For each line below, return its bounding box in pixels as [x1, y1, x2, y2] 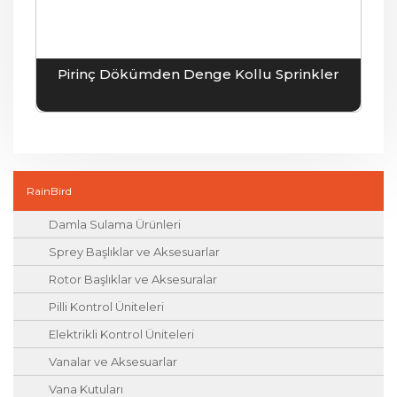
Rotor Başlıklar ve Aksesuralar [49, 272, 217, 287]
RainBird [27, 184, 72, 198]
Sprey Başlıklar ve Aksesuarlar [49, 245, 220, 260]
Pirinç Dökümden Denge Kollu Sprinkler [58, 66, 339, 83]
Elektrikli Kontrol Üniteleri [49, 327, 194, 342]
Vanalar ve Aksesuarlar [49, 354, 177, 370]
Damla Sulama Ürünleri [49, 217, 181, 232]
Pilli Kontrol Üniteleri [49, 300, 164, 315]
